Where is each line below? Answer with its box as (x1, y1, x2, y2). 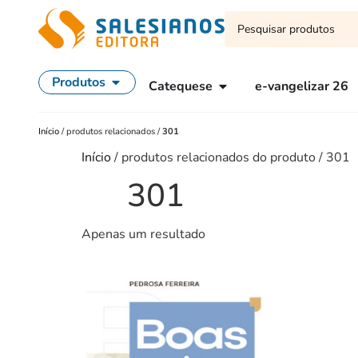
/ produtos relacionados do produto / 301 (111, 149, 350, 166)
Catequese (149, 78, 213, 95)
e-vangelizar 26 (255, 78, 348, 95)
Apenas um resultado (82, 225, 205, 243)
